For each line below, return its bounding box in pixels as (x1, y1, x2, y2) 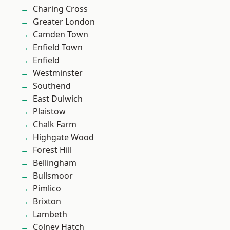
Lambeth (33, 208, 67, 220)
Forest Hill (33, 144, 72, 156)
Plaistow (33, 106, 66, 117)
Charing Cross (33, 3, 88, 14)
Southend (33, 80, 71, 91)
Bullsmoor (33, 170, 73, 181)
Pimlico (33, 183, 61, 194)
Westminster (33, 67, 83, 79)
